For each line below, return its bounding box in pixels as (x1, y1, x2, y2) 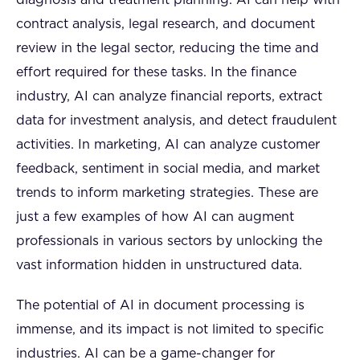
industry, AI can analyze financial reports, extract (16, 89, 322, 103)
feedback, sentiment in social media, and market (16, 162, 320, 175)
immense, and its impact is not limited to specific (16, 322, 324, 336)
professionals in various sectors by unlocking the (16, 234, 322, 247)
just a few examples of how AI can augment (16, 210, 294, 223)
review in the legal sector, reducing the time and (16, 41, 319, 55)
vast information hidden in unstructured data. (16, 258, 302, 272)
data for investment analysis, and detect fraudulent (16, 113, 337, 127)
